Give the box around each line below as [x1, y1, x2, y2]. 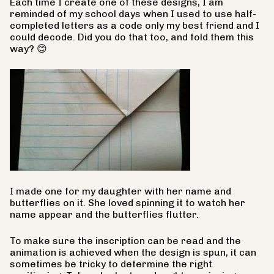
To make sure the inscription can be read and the [10, 235, 241, 246]
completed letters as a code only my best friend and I [10, 20, 259, 31]
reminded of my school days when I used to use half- [10, 8, 256, 20]
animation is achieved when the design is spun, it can [10, 246, 256, 258]
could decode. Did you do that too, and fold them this [10, 31, 254, 43]
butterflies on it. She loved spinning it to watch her [10, 197, 245, 209]
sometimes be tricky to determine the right [10, 258, 212, 270]
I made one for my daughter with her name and [10, 185, 231, 197]
